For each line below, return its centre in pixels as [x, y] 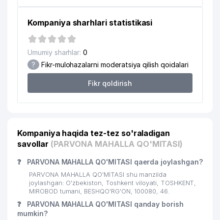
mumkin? [32, 213]
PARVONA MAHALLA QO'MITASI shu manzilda [98, 175]
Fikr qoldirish [110, 83]
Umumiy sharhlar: [55, 52]
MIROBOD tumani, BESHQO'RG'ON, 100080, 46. [99, 191]
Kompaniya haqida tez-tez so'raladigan [94, 133]
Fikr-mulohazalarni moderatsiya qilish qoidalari [114, 65]
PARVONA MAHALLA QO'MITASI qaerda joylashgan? [114, 162]
